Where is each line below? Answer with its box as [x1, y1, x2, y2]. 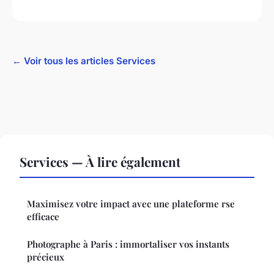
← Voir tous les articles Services [12, 54, 155, 67]
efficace [27, 210, 59, 223]
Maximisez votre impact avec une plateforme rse [27, 197, 235, 210]
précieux [27, 250, 64, 263]
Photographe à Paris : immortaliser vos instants [27, 237, 229, 250]
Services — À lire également [20, 152, 180, 170]
